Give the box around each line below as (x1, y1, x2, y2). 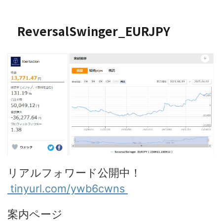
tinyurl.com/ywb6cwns (10, 182, 125, 195)
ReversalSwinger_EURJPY (17, 22, 170, 39)
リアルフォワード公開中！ (7, 166, 141, 179)
